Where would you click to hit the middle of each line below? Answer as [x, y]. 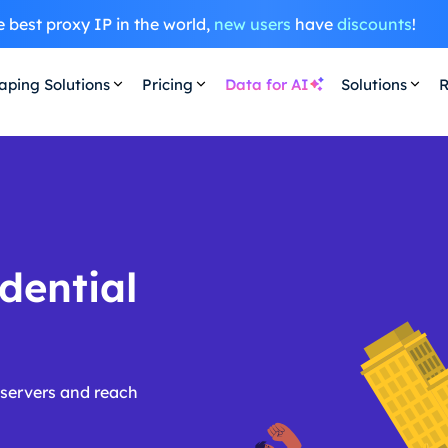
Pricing [167, 84]
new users [252, 24]
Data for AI [266, 84]
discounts [374, 24]
